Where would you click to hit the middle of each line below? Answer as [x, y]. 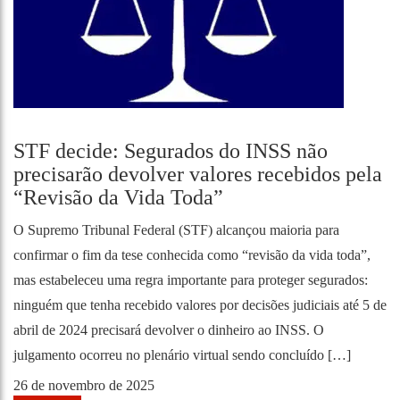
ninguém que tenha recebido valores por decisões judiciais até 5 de [200, 305]
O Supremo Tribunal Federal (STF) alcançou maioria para [176, 230]
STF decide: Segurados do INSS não [171, 151]
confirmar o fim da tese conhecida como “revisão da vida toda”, [192, 255]
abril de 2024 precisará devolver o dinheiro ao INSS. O [169, 330]
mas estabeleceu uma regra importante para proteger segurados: [191, 280]
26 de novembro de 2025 [84, 385]
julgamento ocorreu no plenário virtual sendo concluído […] [182, 355]
